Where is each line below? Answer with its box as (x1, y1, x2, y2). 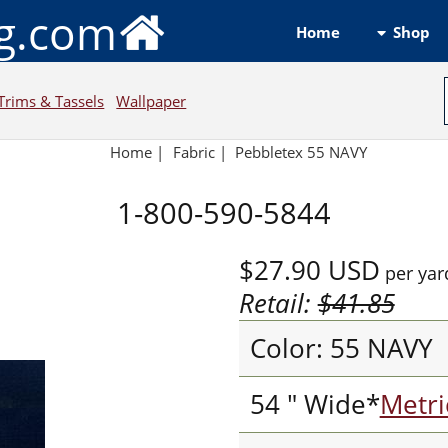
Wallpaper (116, 90, 187, 111)
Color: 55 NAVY (249, 330, 433, 366)
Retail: (238, 285, 318, 321)
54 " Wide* (249, 386, 380, 422)
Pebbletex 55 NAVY (235, 142, 368, 163)
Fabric (172, 142, 215, 163)
